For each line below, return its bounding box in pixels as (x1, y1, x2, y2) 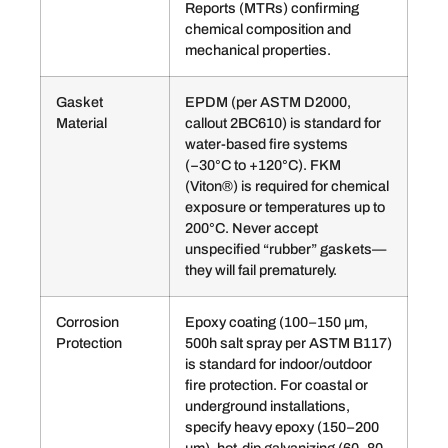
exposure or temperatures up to (185, 199, 385, 216)
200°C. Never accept (185, 220, 318, 237)
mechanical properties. (185, 42, 331, 59)
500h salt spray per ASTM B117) (185, 335, 392, 352)
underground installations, (185, 398, 350, 415)
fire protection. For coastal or (185, 377, 368, 394)
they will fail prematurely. (185, 262, 337, 279)
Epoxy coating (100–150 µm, (185, 314, 368, 331)
